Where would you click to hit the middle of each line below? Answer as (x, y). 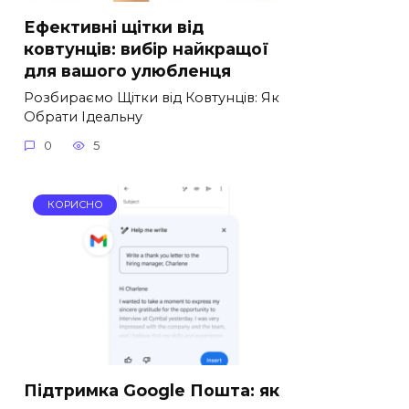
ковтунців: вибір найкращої (146, 48)
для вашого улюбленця (127, 70)
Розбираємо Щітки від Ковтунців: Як (152, 97)
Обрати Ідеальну (83, 116)
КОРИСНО (75, 205)
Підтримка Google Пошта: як (152, 391)
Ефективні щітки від (114, 26)
